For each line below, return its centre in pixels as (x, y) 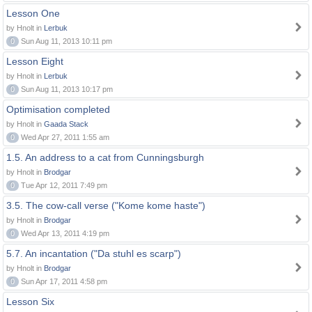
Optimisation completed (58, 109)
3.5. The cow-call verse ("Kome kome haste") (106, 205)
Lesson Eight (35, 61)
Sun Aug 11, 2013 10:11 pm (65, 41)
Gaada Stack (66, 124)
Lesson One (33, 13)
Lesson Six (30, 302)
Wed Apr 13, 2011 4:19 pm (64, 233)
